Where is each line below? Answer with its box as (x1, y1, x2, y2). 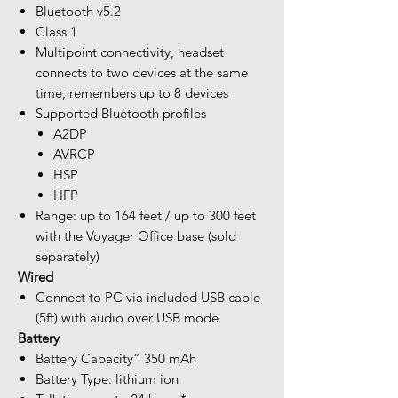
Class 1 (36, 22, 77, 40)
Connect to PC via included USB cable (36, 288, 260, 306)
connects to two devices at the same (36, 63, 248, 81)
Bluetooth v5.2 (36, 2, 121, 20)
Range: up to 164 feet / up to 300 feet (36, 206, 256, 224)
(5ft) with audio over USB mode (36, 308, 219, 326)
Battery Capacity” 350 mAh (36, 349, 196, 367)
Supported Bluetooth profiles (36, 104, 206, 122)
